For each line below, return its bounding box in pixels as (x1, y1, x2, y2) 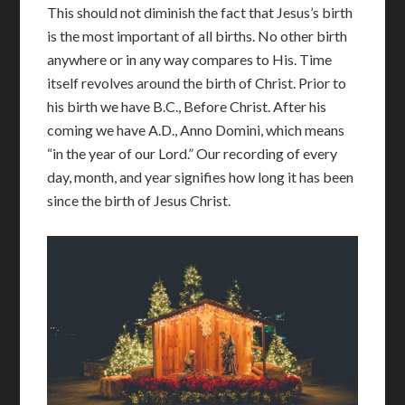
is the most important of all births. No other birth (47, 27, 348, 44)
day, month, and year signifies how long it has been (47, 168, 354, 185)
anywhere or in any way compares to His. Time (47, 51, 333, 68)
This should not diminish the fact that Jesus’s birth (47, 4, 353, 21)
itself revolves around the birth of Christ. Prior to (47, 74, 347, 91)
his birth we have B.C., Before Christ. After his (47, 98, 327, 115)
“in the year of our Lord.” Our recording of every (47, 145, 338, 162)
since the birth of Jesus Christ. (47, 192, 231, 209)
